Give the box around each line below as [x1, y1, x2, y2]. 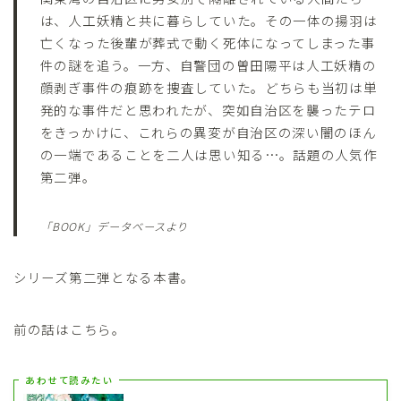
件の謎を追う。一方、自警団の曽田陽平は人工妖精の [39, 55, 377, 74]
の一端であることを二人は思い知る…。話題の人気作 [39, 144, 378, 164]
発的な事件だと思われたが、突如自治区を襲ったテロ [39, 99, 377, 119]
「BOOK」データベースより [39, 218, 189, 235]
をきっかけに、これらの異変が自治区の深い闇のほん [39, 122, 377, 141]
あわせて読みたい [25, 373, 113, 388]
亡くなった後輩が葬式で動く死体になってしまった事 [39, 32, 376, 52]
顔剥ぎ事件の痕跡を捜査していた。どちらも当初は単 [39, 77, 378, 97]
